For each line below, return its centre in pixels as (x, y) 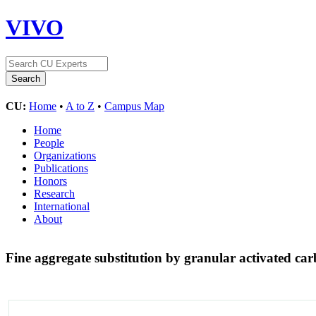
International (62, 206)
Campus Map (134, 106)
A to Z (80, 106)
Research (54, 193)
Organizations (65, 155)
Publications (61, 168)
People (49, 142)
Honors (50, 181)
